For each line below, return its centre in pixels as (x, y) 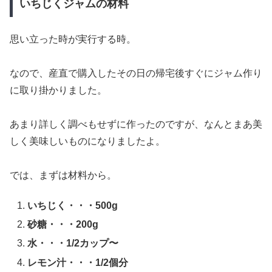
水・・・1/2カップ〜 (73, 243)
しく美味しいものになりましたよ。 (87, 141)
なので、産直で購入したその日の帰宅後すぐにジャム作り (136, 73)
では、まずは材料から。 (63, 175)
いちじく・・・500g (73, 206)
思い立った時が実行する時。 (73, 39)
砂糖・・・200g (63, 225)
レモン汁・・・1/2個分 (78, 262)
